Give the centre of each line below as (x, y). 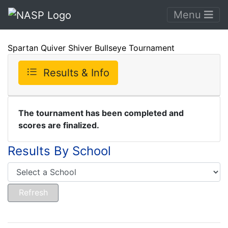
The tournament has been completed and (101, 113)
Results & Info (76, 73)
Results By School (59, 151)
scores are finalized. (59, 125)
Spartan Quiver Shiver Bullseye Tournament (91, 48)
